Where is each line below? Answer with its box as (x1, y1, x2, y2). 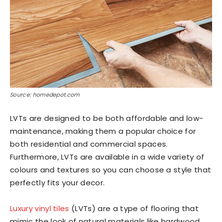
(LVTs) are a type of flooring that (69, 203, 199, 214)
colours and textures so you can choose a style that (10, 165, 212, 175)
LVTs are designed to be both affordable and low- (10, 113, 204, 123)
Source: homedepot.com (10, 91, 80, 99)
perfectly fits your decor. (10, 177, 105, 188)
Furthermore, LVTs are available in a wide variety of (10, 152, 205, 162)
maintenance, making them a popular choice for (10, 126, 196, 136)
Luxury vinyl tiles (10, 203, 69, 214)
